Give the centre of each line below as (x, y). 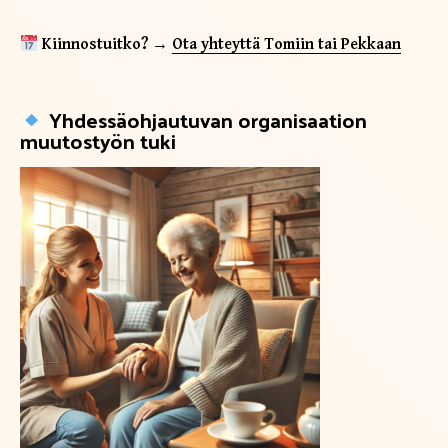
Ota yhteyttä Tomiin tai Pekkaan (287, 45)
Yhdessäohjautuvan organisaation (207, 120)
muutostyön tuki (98, 141)
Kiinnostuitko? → (107, 45)
